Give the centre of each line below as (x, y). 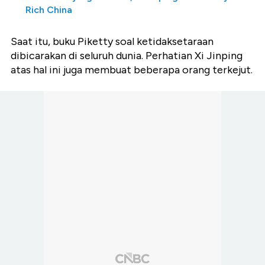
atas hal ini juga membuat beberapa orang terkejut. (132, 70)
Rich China (49, 10)
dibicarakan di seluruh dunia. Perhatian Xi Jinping (127, 56)
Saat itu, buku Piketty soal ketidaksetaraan (112, 42)
